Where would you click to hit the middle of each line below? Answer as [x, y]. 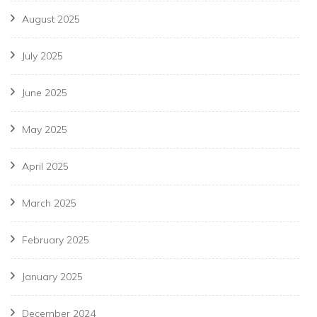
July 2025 [42, 56]
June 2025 [45, 93]
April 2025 [45, 167]
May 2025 [45, 130]
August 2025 [51, 19]
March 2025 [49, 203]
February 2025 [56, 240]
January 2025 [52, 277]
